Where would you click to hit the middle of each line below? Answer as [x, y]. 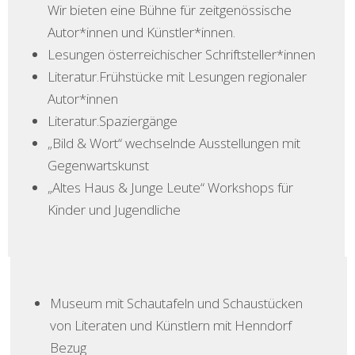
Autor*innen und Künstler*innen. [141, 32]
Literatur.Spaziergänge [112, 121]
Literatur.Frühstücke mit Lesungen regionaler [177, 77]
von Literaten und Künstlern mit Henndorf [170, 326]
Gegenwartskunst [98, 166]
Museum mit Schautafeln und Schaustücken [176, 303]
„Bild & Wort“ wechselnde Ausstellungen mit [174, 143]
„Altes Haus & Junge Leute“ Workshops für [170, 188]
